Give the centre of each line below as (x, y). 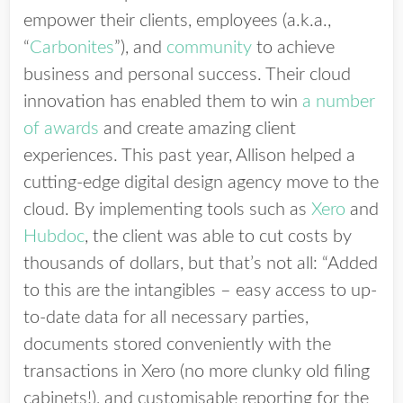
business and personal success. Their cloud (187, 75)
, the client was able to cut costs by (218, 237)
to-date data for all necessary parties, (166, 318)
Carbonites (72, 48)
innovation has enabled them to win (163, 102)
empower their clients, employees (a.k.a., (177, 21)
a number (339, 102)
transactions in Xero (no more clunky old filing (197, 372)
